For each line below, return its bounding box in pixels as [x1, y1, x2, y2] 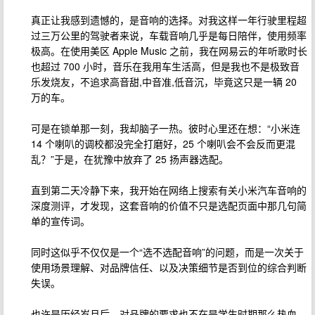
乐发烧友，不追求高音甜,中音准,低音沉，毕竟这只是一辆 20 [31, 75, 297, 89]
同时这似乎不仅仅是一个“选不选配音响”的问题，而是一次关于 [31, 245, 304, 259]
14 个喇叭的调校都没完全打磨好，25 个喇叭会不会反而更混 [31, 136, 295, 151]
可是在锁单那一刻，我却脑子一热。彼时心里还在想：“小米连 [31, 121, 300, 136]
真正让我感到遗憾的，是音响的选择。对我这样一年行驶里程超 [31, 13, 307, 27]
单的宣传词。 [31, 214, 90, 229]
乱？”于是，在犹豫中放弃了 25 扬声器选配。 [31, 152, 229, 167]
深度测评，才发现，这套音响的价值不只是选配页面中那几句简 [31, 198, 307, 213]
